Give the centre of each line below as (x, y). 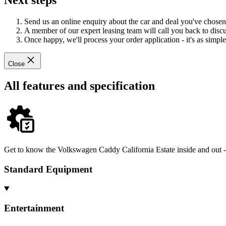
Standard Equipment (48, 169)
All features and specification (79, 86)
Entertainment (34, 208)
